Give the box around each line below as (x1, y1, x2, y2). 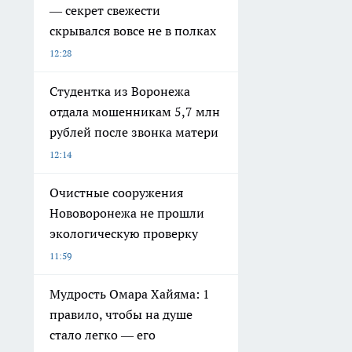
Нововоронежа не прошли (49, 205, 204, 221)
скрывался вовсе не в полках (49, 23, 216, 38)
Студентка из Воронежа (49, 83, 190, 99)
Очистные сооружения (49, 185, 183, 200)
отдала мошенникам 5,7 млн (49, 104, 220, 119)
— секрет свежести (49, 2, 160, 18)
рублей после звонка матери (49, 124, 218, 140)
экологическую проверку (49, 225, 198, 241)
